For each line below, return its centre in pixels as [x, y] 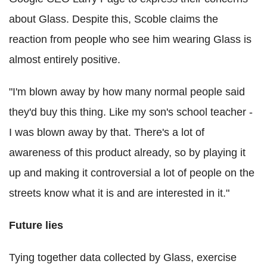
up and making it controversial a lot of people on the [132, 173]
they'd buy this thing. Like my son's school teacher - [131, 112]
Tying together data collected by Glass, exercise [123, 257]
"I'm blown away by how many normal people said [127, 91]
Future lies [36, 225]
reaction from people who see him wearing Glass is [130, 39]
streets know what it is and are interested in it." [119, 193]
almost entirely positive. [65, 59]
